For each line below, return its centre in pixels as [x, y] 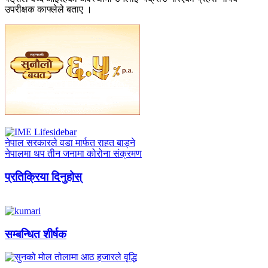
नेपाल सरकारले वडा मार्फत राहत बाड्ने [70, 143]
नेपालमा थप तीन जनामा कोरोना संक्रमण [73, 154]
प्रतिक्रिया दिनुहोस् [43, 177]
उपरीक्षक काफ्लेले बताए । [48, 10]
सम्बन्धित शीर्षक [36, 234]
